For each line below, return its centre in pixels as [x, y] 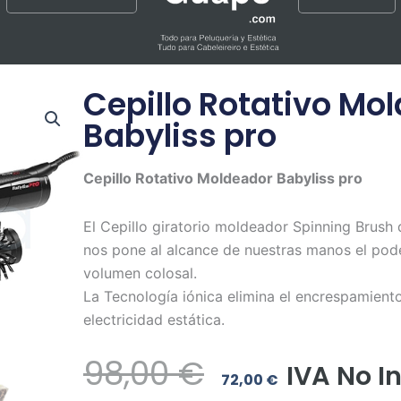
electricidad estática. [154, 320]
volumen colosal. [140, 273]
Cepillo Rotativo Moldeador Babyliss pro [222, 179]
